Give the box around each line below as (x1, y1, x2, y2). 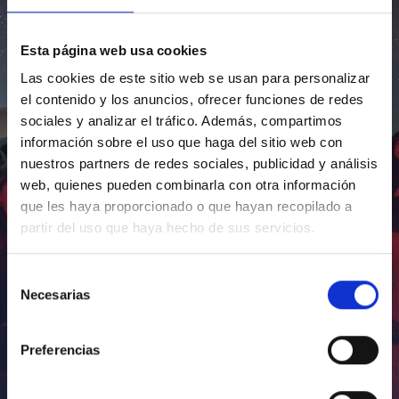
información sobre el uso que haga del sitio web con (20, 134, 343, 151)
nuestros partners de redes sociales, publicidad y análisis (20, 156, 378, 172)
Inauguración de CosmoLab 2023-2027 (14, 368, 266, 387)
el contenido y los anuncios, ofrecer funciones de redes (20, 92, 364, 108)
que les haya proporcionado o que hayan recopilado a (20, 199, 353, 215)
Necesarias (20, 286, 90, 302)
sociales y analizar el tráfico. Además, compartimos (20, 113, 343, 129)
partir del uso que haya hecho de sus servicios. (20, 220, 315, 236)
